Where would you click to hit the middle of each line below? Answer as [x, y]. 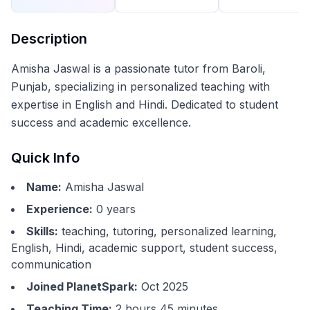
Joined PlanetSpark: [82, 286]
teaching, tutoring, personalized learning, [169, 231]
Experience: [60, 209]
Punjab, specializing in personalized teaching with [140, 86]
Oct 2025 [165, 286]
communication [51, 264]
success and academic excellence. [101, 122]
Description [49, 39]
